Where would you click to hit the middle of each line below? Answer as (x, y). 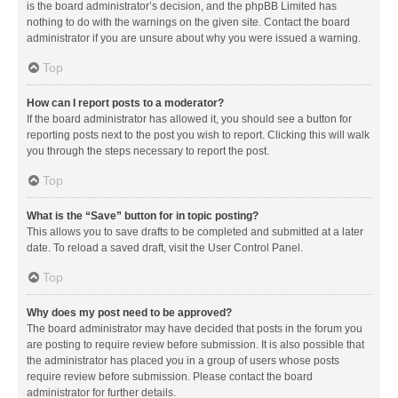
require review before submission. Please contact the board (170, 376)
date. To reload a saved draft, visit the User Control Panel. (165, 247)
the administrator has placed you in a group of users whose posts (183, 360)
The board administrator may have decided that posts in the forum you (195, 328)
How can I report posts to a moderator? (125, 103)
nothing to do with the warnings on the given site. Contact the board (188, 22)
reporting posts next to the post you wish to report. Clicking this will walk (198, 135)
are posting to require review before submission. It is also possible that (195, 344)
